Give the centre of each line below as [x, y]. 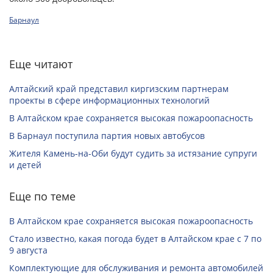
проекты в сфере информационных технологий [109, 101]
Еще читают [41, 64]
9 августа [28, 250]
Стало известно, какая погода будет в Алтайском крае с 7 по [135, 239]
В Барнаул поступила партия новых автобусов [107, 136]
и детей [25, 165]
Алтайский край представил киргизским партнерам [119, 89]
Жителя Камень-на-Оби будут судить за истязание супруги [133, 154]
